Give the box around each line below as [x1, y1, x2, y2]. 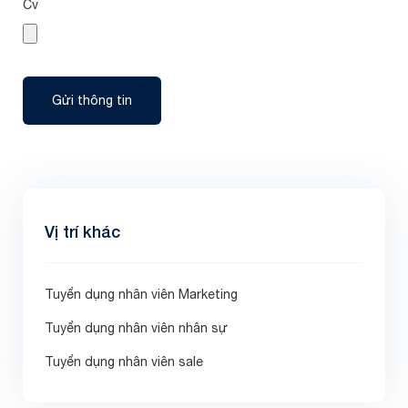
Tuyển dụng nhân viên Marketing [45, 287, 238, 301]
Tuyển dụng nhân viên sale [45, 354, 203, 369]
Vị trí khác [45, 221, 120, 241]
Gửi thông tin [52, 93, 132, 107]
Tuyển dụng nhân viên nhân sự [45, 321, 228, 335]
